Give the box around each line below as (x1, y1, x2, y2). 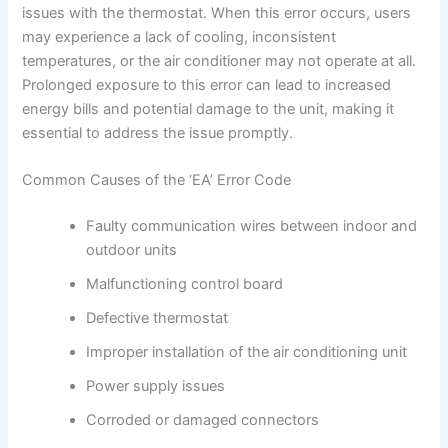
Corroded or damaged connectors (86, 410, 320, 429)
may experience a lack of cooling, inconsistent (22, 27, 337, 46)
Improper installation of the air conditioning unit (86, 342, 408, 361)
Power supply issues (86, 376, 226, 395)
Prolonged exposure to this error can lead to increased (22, 75, 392, 94)
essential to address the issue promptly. (22, 123, 294, 142)
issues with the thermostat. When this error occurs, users (22, 3, 412, 22)
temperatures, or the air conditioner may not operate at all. (22, 51, 417, 70)
